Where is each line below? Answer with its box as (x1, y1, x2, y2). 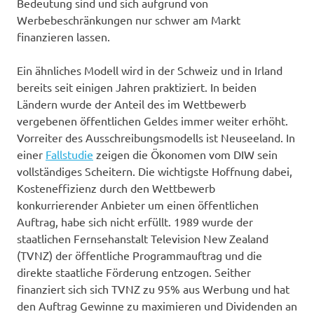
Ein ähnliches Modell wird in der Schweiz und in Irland (17, 62, 282, 77)
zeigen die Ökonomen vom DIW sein (93, 146, 278, 161)
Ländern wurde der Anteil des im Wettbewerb (17, 96, 246, 111)
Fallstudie (46, 146, 93, 161)
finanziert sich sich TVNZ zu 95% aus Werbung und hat (17, 281, 289, 296)
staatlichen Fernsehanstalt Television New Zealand (17, 231, 268, 245)
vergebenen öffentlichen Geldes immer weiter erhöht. (17, 113, 288, 128)
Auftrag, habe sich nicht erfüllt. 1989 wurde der (17, 214, 253, 228)
